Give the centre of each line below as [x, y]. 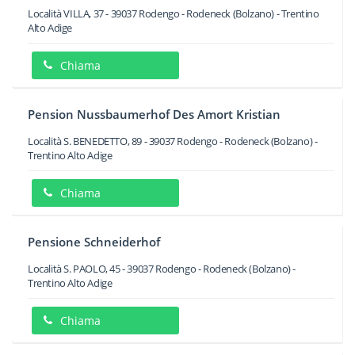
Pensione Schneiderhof [94, 242]
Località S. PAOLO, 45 [74, 269]
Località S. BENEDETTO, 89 [85, 141]
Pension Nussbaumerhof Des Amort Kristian [154, 114]
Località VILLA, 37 [66, 13]
